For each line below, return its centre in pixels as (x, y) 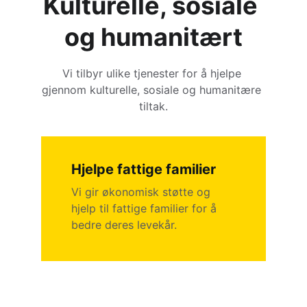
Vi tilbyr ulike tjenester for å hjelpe (153, 73)
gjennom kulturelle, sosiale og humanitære (153, 90)
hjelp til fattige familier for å (145, 208)
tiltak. (153, 106)
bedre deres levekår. (124, 225)
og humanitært (153, 37)
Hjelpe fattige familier (143, 169)
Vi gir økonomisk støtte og (142, 192)
